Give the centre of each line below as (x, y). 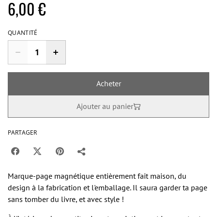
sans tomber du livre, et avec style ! (66, 199)
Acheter (108, 83)
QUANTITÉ (23, 33)
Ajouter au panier (105, 106)
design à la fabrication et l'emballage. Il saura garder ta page (108, 187)
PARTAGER (22, 132)
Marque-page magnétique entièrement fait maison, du (97, 176)
